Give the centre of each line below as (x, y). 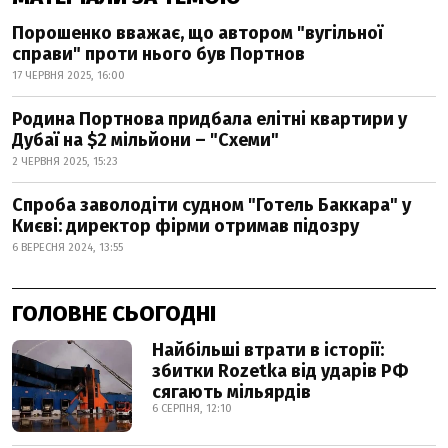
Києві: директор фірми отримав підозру (185, 226)
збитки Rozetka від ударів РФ (280, 371)
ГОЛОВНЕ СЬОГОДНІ (114, 313)
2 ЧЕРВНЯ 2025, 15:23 (65, 161)
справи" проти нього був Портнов (158, 54)
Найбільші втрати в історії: (268, 350)
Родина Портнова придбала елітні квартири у (209, 119)
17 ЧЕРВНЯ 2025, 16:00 (68, 75)
